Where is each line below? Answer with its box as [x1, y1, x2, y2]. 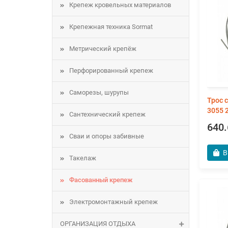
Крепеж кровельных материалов [69, 1, 171, 9]
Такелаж [69, 154, 96, 162]
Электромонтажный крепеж [69, 198, 158, 206]
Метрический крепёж [69, 45, 136, 52]
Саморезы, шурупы [69, 89, 129, 96]
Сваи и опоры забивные [69, 132, 144, 140]
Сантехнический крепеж [69, 110, 146, 118]
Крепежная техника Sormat [69, 23, 153, 31]
